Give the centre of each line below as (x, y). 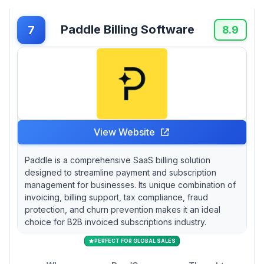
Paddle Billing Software (127, 30)
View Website (124, 132)
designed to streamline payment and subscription (121, 172)
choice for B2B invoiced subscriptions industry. (115, 222)
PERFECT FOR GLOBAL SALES (135, 240)
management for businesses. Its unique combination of (130, 184)
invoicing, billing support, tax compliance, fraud (116, 197)
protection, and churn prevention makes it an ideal (123, 209)
